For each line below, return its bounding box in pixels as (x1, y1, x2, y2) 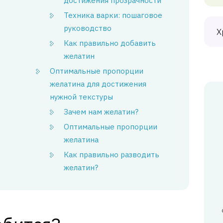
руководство (64, 23, 112, 33)
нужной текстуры (50, 92, 113, 102)
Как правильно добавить (64, 38, 156, 48)
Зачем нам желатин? (64, 107, 139, 116)
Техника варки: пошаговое (64, 10, 163, 20)
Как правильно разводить (64, 150, 160, 159)
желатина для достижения (50, 79, 147, 89)
